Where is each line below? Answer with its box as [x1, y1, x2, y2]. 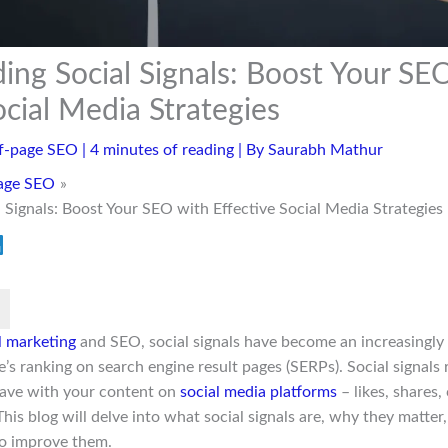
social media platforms [179, 384, 337, 401]
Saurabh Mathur [267, 142, 383, 159]
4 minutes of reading [89, 142, 234, 159]
